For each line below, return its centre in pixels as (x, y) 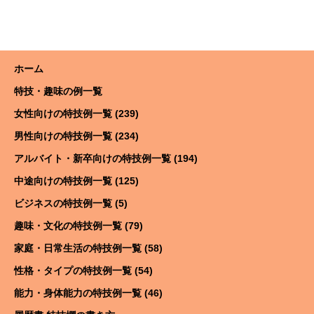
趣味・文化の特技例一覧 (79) (78, 226)
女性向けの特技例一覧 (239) (76, 114)
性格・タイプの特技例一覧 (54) (83, 271)
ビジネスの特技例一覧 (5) (71, 203)
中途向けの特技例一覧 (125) (76, 181)
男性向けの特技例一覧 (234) (76, 136)
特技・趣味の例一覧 (58, 91)
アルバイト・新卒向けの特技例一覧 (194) (106, 158)
